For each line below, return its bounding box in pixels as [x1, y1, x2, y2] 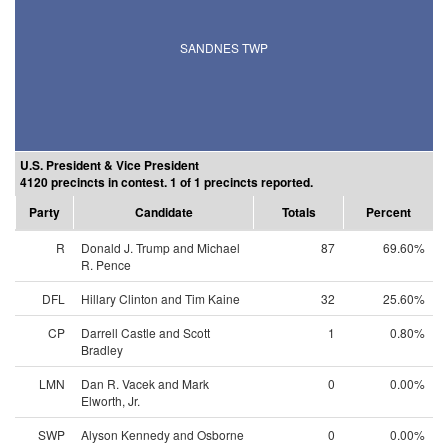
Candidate [134, 203, 193, 221]
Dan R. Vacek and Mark [81, 375, 209, 392]
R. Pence [81, 256, 131, 273]
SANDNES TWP [180, 39, 268, 56]
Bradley [81, 341, 123, 358]
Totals [281, 203, 316, 221]
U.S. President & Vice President [20, 156, 199, 174]
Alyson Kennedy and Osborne [81, 426, 244, 443]
